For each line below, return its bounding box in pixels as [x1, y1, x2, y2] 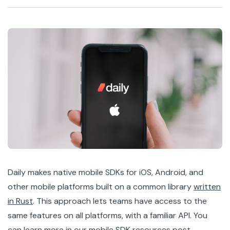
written [194, 181, 221, 192]
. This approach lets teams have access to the [33, 195, 207, 206]
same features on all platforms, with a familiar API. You [8, 209, 207, 221]
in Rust [8, 195, 33, 206]
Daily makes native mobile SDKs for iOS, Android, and [8, 166, 203, 178]
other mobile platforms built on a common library [8, 181, 194, 192]
